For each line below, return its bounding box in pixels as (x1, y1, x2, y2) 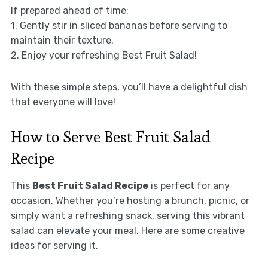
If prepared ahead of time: (10, 5, 129, 17)
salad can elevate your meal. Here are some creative (10, 225, 245, 237)
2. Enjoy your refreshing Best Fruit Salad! (10, 50, 197, 62)
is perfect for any (148, 180, 230, 192)
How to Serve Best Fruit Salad (10, 127, 211, 148)
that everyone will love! (10, 96, 115, 108)
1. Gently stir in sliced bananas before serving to (10, 20, 227, 32)
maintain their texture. (10, 35, 114, 47)
